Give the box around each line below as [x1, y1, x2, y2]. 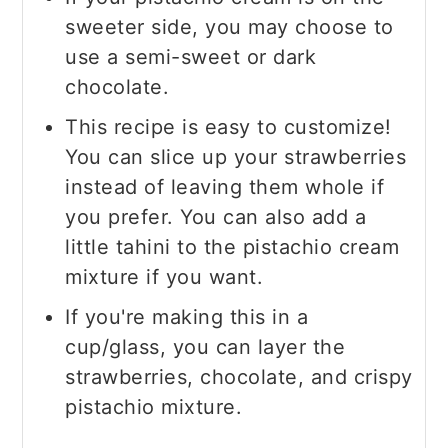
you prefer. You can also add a [65, 205, 367, 230]
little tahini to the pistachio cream [65, 235, 400, 260]
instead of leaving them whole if [65, 175, 385, 200]
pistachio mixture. [65, 395, 243, 420]
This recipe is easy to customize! [65, 115, 392, 140]
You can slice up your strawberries [65, 145, 407, 170]
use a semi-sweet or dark [65, 45, 317, 70]
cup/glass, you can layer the [65, 335, 346, 360]
